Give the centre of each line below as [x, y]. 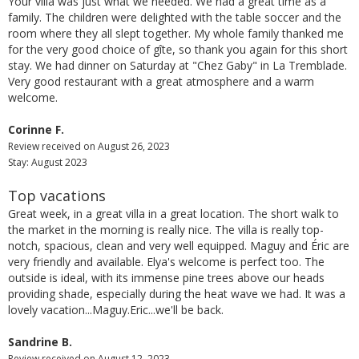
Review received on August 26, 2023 [89, 147]
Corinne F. [36, 130]
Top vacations [57, 196]
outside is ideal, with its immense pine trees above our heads [166, 278]
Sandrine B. [40, 342]
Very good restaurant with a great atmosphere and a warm [161, 82]
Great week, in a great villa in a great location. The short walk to [173, 214]
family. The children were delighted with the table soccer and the [175, 18]
